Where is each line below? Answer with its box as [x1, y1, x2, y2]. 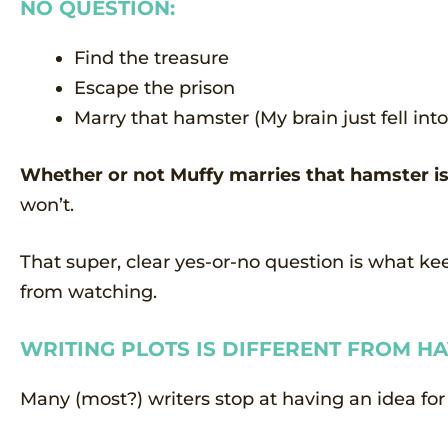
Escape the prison [74, 76, 235, 99]
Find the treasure [74, 46, 229, 69]
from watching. [20, 280, 157, 303]
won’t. [20, 193, 74, 216]
